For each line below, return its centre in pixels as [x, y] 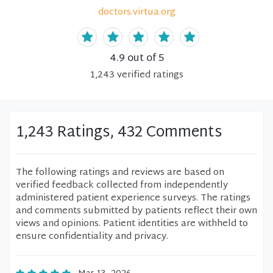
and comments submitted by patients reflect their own [136, 211]
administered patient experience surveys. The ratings [133, 198]
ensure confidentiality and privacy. [92, 237]
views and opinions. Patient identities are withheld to [132, 224]
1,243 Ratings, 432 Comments [119, 133]
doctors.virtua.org [136, 12]
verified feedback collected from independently [122, 186]
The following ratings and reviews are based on [120, 173]
